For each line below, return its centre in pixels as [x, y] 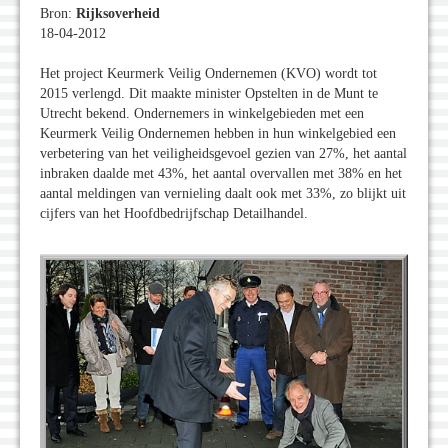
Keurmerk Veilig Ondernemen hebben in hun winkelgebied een [218, 134]
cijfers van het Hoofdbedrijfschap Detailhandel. [174, 214]
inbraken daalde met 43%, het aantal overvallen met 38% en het [221, 174]
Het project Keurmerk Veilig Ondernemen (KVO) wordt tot [208, 74]
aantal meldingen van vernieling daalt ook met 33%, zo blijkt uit [223, 194]
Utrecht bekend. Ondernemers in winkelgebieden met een [202, 114]
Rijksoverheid [118, 14]
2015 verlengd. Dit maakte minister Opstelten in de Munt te [209, 94]
